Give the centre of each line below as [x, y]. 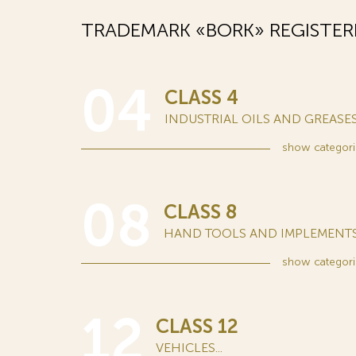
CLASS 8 [200, 212]
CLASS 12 [197, 326]
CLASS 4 [201, 97]
